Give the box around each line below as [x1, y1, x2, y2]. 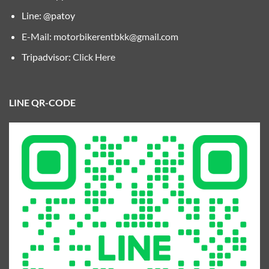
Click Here [72, 51, 115, 63]
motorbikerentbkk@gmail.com [53, 30, 178, 42]
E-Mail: [21, 30, 53, 42]
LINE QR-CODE [9, 97, 76, 109]
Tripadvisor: [21, 51, 73, 63]
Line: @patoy [21, 10, 75, 22]
